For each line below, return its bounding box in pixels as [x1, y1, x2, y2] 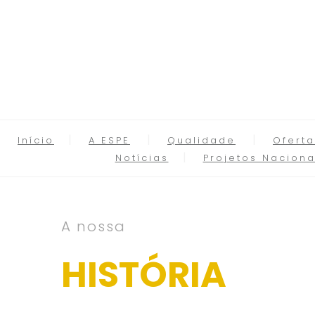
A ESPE [89, 134, 130, 147]
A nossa [61, 217, 126, 236]
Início [18, 134, 54, 147]
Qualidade [167, 134, 236, 147]
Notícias [115, 151, 169, 165]
